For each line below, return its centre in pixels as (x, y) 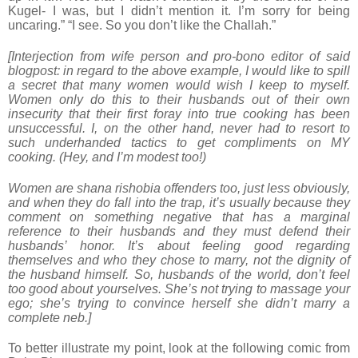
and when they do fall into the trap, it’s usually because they (179, 202)
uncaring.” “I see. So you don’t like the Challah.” (142, 26)
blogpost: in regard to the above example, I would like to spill (179, 71)
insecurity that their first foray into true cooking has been (179, 114)
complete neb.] (50, 317)
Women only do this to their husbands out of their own (179, 100)
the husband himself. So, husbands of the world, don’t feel (179, 274)
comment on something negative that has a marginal (179, 217)
